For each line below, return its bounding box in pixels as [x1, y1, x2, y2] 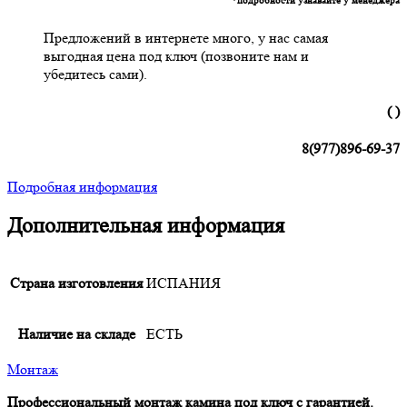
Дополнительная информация [7, 213, 284, 239]
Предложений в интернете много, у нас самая [44, 28, 328, 46]
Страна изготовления [10, 274, 143, 293]
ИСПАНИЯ [146, 274, 221, 293]
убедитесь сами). [44, 65, 147, 83]
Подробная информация [7, 177, 157, 195]
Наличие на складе [17, 325, 135, 343]
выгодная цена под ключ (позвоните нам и [44, 46, 309, 65]
